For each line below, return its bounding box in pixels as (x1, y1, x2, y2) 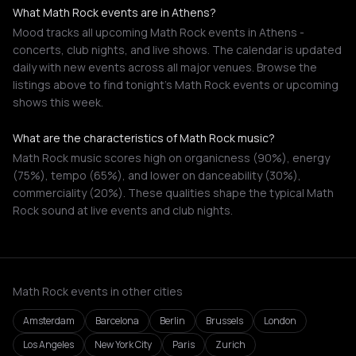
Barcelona (95, 314, 139, 327)
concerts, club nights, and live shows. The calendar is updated (13, 42, 342, 57)
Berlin (160, 314, 185, 327)
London (264, 314, 296, 327)
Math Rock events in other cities (13, 284, 183, 299)
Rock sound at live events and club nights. (13, 203, 233, 218)
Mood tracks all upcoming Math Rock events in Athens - (13, 25, 304, 40)
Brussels (206, 314, 243, 327)
